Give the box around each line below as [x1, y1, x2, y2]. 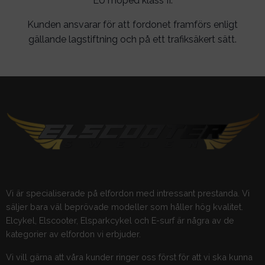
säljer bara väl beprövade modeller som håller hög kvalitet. [5, 201, 243, 212]
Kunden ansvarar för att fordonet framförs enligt [27, 18, 238, 30]
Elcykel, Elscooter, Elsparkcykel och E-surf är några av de [5, 215, 234, 225]
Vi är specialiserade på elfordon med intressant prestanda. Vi [5, 188, 250, 198]
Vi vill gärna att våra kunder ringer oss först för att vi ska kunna [5, 251, 253, 262]
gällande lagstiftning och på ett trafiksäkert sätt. [28, 33, 237, 45]
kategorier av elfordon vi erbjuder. [5, 228, 141, 239]
